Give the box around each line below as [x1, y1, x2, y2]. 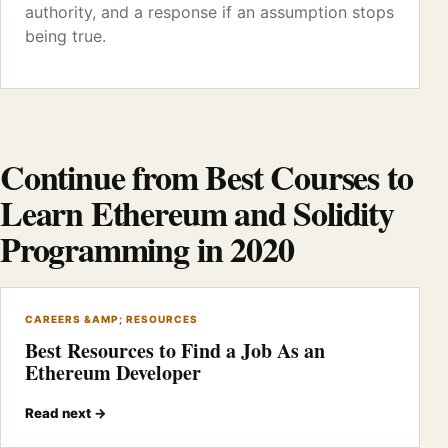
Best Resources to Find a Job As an [25, 336, 325, 365]
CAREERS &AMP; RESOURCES [25, 313, 198, 325]
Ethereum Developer [25, 358, 201, 387]
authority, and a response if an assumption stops [25, 2, 394, 22]
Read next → [25, 405, 107, 421]
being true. [25, 26, 106, 46]
